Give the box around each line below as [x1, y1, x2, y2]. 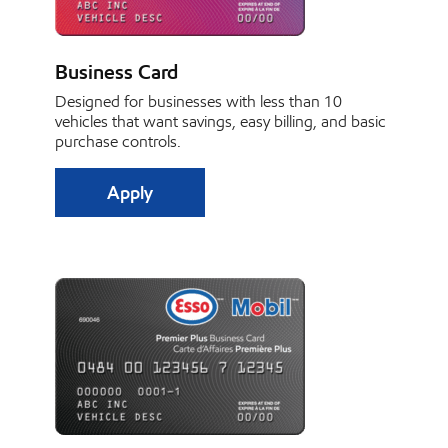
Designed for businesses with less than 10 [55, 91, 342, 111]
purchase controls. [55, 131, 181, 151]
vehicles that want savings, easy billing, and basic [55, 111, 386, 131]
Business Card [55, 59, 178, 85]
